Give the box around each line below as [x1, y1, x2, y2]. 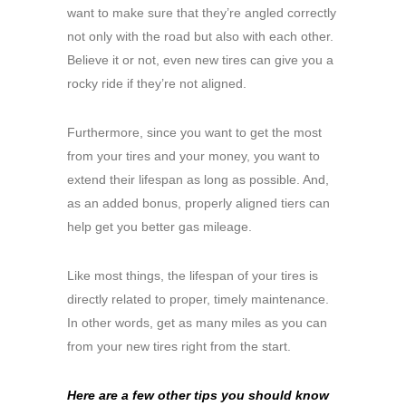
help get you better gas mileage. [67, 219, 252, 235]
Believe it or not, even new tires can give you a [67, 53, 333, 68]
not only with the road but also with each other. [67, 29, 333, 44]
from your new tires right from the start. [67, 339, 291, 354]
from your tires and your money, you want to [67, 149, 320, 164]
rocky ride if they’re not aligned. [67, 76, 246, 92]
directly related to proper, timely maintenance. [67, 292, 329, 307]
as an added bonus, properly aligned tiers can [67, 196, 330, 211]
